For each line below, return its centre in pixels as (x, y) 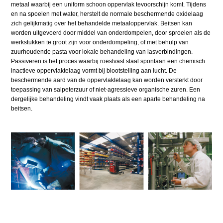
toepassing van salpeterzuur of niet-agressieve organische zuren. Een (106, 90)
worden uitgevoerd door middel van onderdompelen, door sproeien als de (111, 33)
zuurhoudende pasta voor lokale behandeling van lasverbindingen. (102, 52)
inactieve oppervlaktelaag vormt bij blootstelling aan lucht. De (94, 71)
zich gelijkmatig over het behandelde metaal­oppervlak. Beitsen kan (102, 24)
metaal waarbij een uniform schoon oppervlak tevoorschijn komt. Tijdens (109, 5)
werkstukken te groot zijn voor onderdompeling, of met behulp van (100, 43)
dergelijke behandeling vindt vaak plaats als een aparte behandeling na (108, 99)
